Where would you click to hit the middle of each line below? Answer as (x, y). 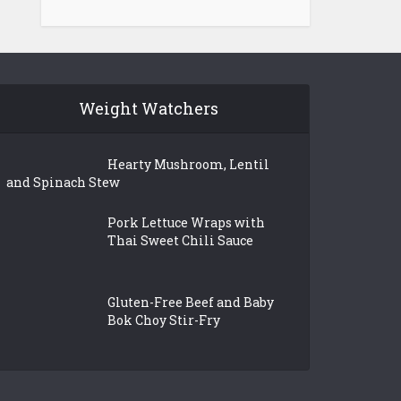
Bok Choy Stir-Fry (164, 320)
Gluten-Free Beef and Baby (191, 302)
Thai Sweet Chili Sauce (181, 240)
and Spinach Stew (64, 182)
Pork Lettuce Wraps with (187, 222)
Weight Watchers (149, 108)
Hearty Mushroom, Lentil (189, 164)
